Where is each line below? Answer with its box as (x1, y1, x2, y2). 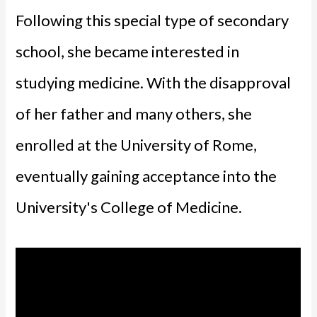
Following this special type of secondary (16, 11, 289, 30)
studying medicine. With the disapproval (16, 73, 292, 93)
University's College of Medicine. (16, 197, 243, 217)
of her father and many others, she (16, 104, 253, 124)
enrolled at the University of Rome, (16, 135, 258, 155)
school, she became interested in (16, 42, 240, 62)
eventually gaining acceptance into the (16, 166, 277, 186)
